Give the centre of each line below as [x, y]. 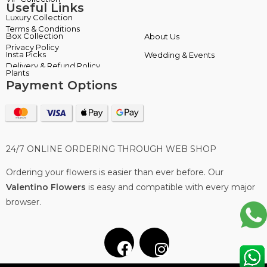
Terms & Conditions [43, 28]
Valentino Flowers [46, 187]
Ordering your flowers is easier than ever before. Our [115, 172]
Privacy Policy [32, 47]
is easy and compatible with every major [170, 187]
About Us [162, 36]
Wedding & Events [179, 55]
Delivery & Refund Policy [53, 65]
